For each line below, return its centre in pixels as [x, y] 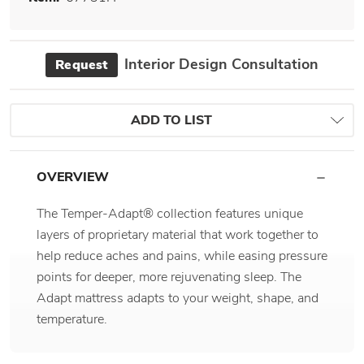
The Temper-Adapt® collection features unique [170, 213]
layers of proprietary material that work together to [178, 234]
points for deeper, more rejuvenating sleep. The [169, 277]
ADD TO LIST [171, 120]
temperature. [72, 319]
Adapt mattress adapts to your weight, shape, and [178, 298]
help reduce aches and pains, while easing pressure [182, 256]
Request [82, 65]
